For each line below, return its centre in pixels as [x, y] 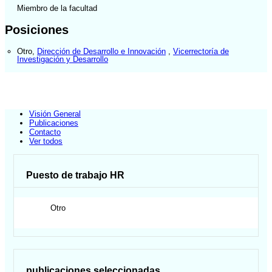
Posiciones [37, 29]
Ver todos [46, 141]
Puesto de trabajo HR [76, 175]
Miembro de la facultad [57, 8]
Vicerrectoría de [201, 51]
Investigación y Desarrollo [63, 59]
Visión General [55, 114]
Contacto [45, 132]
